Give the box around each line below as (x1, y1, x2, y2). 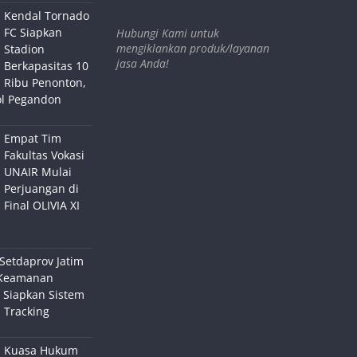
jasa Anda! (116, 55, 169, 71)
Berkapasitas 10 (3, 58, 88, 74)
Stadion (3, 41, 45, 57)
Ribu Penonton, (3, 75, 86, 91)
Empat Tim (3, 131, 61, 147)
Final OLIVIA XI (3, 198, 80, 214)
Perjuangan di (3, 181, 79, 197)
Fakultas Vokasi (3, 147, 84, 163)
